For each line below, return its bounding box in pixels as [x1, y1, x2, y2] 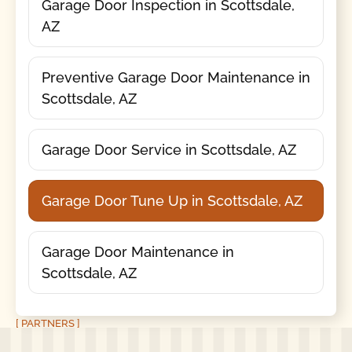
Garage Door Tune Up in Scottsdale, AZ [41, 192, 302, 210]
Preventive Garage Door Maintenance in [41, 69, 310, 86]
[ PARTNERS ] [15, 317, 80, 330]
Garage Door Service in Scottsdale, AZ [41, 141, 296, 159]
